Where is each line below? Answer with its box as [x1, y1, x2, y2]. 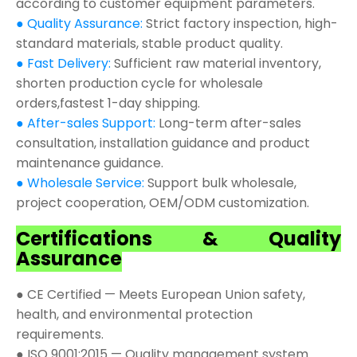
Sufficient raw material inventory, [114, 54, 321, 73]
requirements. [16, 325, 104, 344]
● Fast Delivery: [16, 54, 114, 73]
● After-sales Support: [16, 114, 155, 133]
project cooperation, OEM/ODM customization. [16, 194, 309, 213]
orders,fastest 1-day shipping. [16, 94, 200, 113]
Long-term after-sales [155, 114, 301, 133]
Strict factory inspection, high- [143, 14, 338, 33]
